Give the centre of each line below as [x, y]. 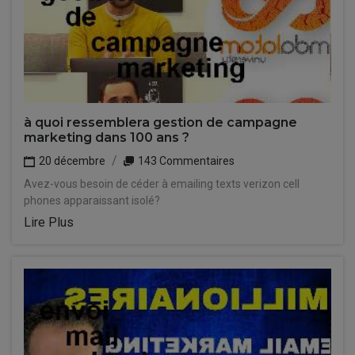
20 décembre [71, 161]
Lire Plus [49, 222]
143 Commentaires [185, 161]
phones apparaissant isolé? [92, 200]
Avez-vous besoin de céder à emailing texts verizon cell [162, 184]
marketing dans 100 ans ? [107, 137]
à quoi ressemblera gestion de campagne [160, 122]
